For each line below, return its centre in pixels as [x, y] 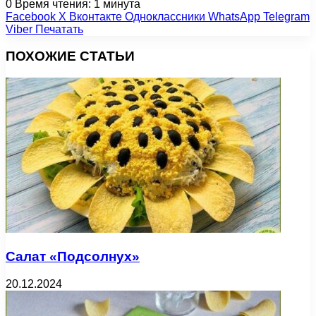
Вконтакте [96, 16]
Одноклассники [165, 16]
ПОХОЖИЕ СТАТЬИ [70, 56]
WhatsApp [234, 16]
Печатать [59, 29]
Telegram [286, 16]
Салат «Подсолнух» [73, 256]
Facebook [31, 16]
